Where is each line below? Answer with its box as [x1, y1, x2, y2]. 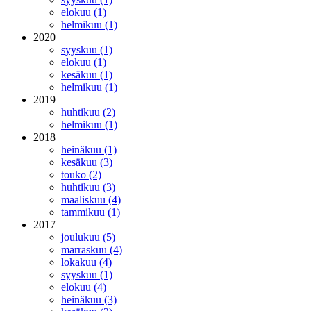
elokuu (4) [61, 281, 106, 294]
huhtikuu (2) [61, 106, 115, 119]
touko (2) [61, 169, 101, 181]
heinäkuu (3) [61, 294, 117, 306]
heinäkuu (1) [61, 144, 117, 156]
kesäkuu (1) [61, 69, 112, 81]
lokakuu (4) [61, 256, 112, 269]
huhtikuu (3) [61, 181, 115, 194]
